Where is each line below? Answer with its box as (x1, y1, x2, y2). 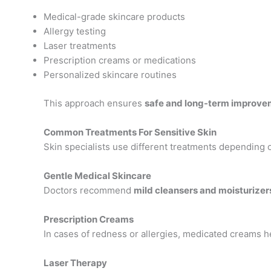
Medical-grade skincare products (44, 11, 185, 23)
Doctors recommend (44, 184, 134, 196)
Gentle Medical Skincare (44, 169, 151, 181)
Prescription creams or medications (44, 54, 196, 67)
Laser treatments (44, 40, 116, 52)
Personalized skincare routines (44, 69, 177, 81)
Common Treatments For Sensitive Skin (44, 126, 217, 138)
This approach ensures (44, 97, 145, 109)
